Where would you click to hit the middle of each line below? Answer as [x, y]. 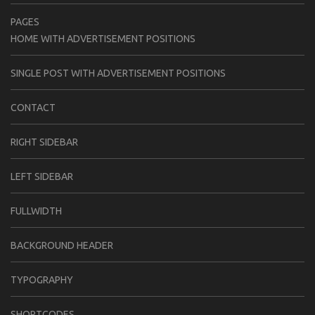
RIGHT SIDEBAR [44, 142]
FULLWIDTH [36, 211]
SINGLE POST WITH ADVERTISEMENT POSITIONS [118, 73]
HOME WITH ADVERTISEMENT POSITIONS [103, 38]
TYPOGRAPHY [42, 279]
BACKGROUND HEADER [62, 245]
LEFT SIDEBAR [42, 176]
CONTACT [33, 107]
